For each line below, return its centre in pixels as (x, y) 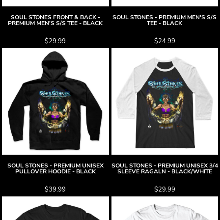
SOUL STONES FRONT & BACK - (55, 17)
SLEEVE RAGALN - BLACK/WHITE (165, 171)
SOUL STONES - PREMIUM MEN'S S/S (165, 17)
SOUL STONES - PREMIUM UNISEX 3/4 (165, 165)
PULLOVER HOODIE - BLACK (55, 171)
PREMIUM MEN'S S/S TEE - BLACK (55, 23)
